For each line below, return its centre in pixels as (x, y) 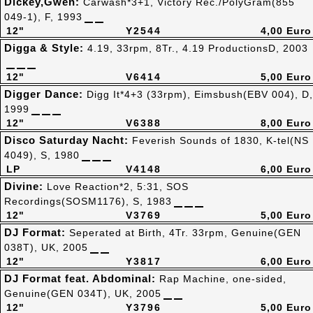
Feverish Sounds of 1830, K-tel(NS (220, 140)
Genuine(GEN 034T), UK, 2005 (83, 293)
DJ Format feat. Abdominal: (82, 278)
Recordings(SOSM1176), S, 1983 (88, 201)
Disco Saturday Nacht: (68, 140)
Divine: (26, 186)
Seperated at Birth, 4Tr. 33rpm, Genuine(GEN (185, 233)
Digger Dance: (45, 94)
